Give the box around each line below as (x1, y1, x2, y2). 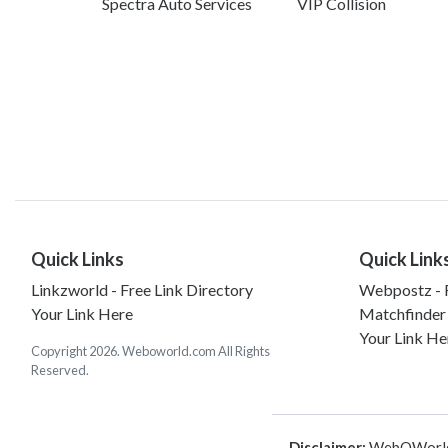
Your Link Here (31, 304, 133, 324)
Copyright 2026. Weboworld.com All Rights (31, 343, 270, 360)
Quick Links (31, 248, 124, 271)
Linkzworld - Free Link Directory (31, 280, 253, 300)
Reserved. (31, 362, 89, 379)
